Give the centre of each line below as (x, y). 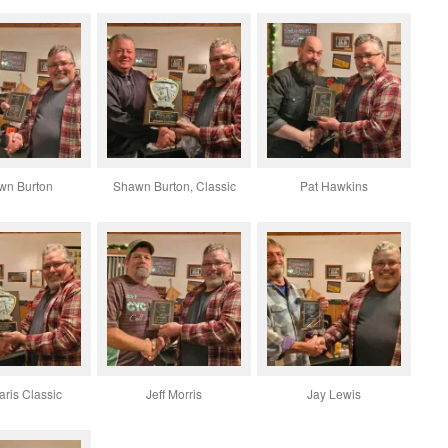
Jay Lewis (334, 393)
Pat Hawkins (334, 185)
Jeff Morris (174, 393)
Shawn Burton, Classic (174, 185)
